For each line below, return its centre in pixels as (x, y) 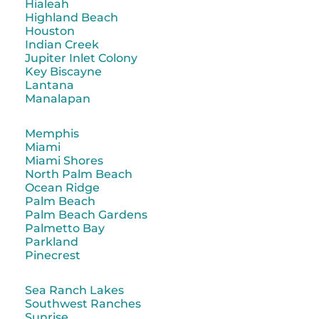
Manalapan (58, 99)
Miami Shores (64, 161)
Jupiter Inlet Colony (81, 58)
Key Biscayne (63, 72)
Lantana (49, 85)
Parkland (52, 242)
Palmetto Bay (65, 229)
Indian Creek (62, 45)
